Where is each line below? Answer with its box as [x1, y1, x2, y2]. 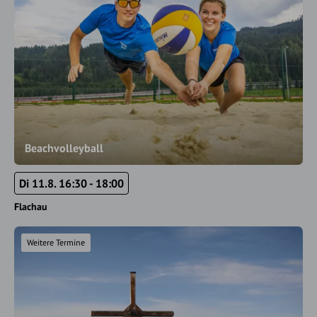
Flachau [14, 200, 47, 213]
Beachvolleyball [25, 141, 103, 155]
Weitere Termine [27, 237, 85, 248]
